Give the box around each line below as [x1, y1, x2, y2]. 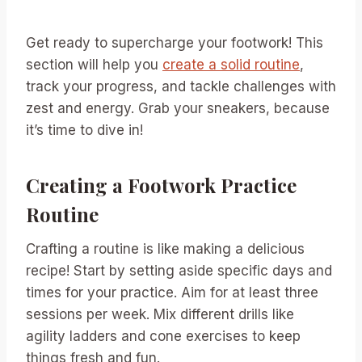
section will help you [26, 57, 162, 73]
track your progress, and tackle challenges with [26, 78, 336, 95]
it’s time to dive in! [26, 122, 143, 138]
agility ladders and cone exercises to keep [26, 328, 301, 344]
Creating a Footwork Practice [26, 172, 297, 198]
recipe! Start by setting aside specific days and [26, 263, 332, 279]
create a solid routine [162, 57, 300, 73]
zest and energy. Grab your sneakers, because [26, 100, 330, 116]
